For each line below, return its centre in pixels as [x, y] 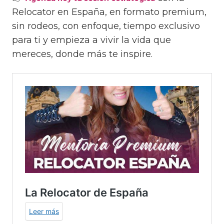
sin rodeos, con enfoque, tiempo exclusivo [106, 26]
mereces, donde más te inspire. [82, 54]
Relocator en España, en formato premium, [109, 12]
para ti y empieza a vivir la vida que [91, 40]
